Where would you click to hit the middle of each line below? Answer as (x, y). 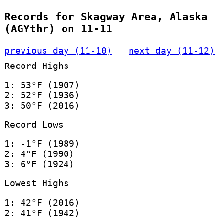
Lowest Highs (36, 183)
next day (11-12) (172, 50)
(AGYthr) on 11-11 (58, 29)
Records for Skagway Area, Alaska (106, 17)
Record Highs (36, 66)
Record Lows (34, 124)
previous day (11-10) (58, 50)
